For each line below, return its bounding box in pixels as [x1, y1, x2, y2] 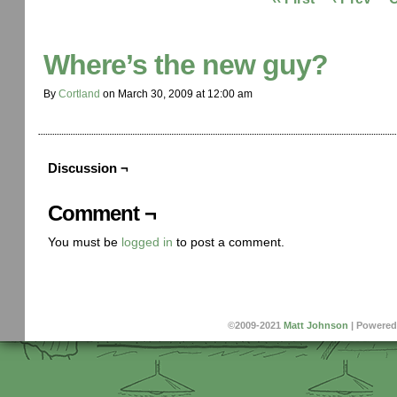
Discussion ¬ [48, 160, 128, 175]
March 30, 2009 [118, 88, 193, 100]
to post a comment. [173, 235, 284, 249]
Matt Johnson [283, 319, 348, 331]
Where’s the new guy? [43, 49, 328, 81]
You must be [48, 235, 121, 249]
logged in [121, 235, 173, 249]
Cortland [58, 88, 100, 100]
